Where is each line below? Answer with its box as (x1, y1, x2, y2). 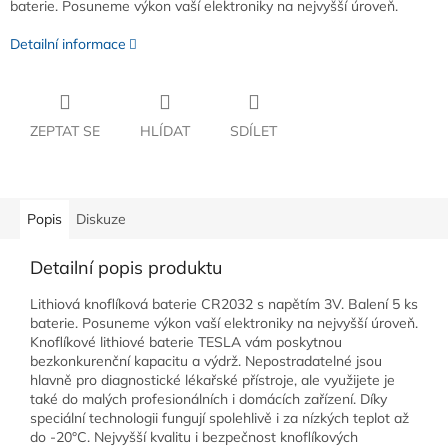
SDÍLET (230, 122, 277, 141)
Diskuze (76, 210, 126, 229)
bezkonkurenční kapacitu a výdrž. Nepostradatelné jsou (30, 352, 382, 371)
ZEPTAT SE (30, 122, 100, 141)
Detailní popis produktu (30, 256, 222, 280)
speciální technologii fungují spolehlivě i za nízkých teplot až (30, 409, 409, 428)
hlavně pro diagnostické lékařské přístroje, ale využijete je (30, 371, 395, 390)
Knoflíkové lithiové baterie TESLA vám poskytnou (30, 333, 342, 352)
